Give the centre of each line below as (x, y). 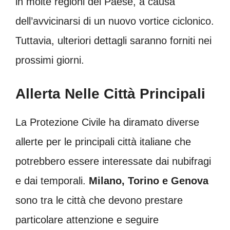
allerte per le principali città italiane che (103, 141)
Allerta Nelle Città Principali (110, 93)
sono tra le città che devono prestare (99, 200)
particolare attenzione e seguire (87, 219)
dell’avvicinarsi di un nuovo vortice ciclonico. (115, 21)
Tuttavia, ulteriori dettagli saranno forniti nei (113, 40)
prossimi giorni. (50, 60)
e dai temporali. (51, 180)
